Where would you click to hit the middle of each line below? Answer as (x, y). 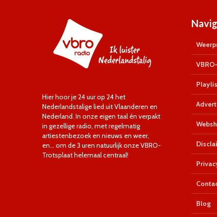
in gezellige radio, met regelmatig (91, 126)
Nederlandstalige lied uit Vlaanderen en (100, 107)
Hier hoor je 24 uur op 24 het (84, 97)
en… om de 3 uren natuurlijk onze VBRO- (101, 145)
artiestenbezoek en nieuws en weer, (96, 136)
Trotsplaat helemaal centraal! (85, 155)
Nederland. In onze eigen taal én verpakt (101, 116)
